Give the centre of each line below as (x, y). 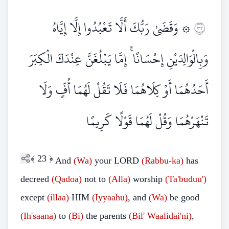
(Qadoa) (67, 179)
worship (148, 179)
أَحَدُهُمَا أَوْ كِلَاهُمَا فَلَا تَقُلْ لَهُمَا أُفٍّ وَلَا (124, 90)
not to (95, 179)
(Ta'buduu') (186, 179)
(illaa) (58, 197)
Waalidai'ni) (169, 216)
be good (183, 197)
